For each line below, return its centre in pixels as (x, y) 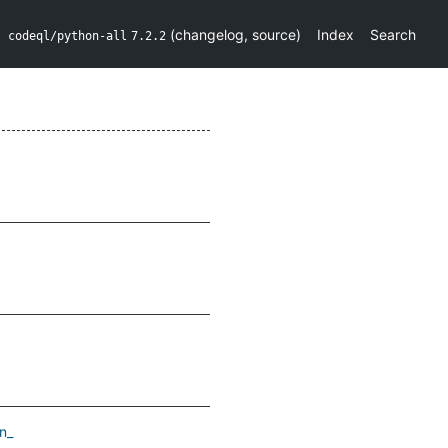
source (274, 34)
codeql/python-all (67, 35)
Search (393, 34)
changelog (209, 34)
